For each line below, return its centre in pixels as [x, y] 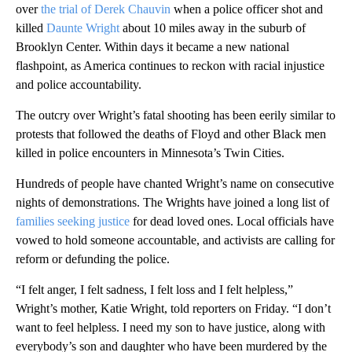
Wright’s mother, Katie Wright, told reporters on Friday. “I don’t [173, 308]
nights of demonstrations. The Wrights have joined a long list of [172, 202]
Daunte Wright [83, 27]
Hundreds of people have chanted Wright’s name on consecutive [175, 183]
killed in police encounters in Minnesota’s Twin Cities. [150, 152]
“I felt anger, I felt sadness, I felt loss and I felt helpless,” [154, 289]
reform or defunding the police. [93, 258]
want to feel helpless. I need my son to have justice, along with [170, 327]
